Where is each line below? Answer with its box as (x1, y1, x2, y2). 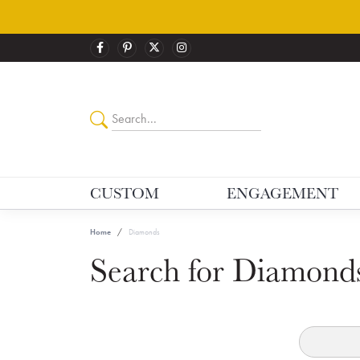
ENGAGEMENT (227, 182, 339, 202)
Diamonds (129, 226, 160, 237)
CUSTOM (90, 182, 159, 202)
